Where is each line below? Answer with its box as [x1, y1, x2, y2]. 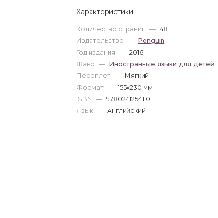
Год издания [76, 48, 117, 56]
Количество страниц [76, 25, 147, 33]
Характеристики [76, 7, 134, 16]
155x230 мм [118, 83, 153, 91]
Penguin [138, 36, 165, 44]
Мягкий [125, 72, 149, 79]
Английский [107, 107, 146, 114]
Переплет [76, 72, 112, 79]
